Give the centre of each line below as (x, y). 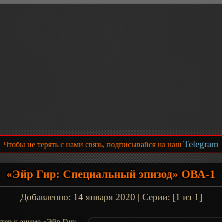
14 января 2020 (104, 197)
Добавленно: (47, 197)
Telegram (201, 144)
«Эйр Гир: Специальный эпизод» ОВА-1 (111, 174)
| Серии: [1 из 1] (168, 197)
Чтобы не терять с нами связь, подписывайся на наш (93, 144)
